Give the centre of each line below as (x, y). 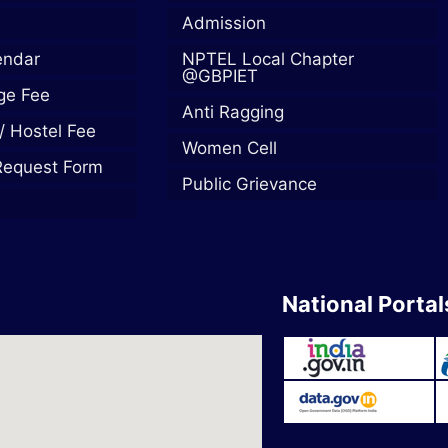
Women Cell (229, 148)
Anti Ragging (233, 112)
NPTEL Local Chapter (268, 59)
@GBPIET (220, 76)
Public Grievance (249, 184)
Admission (224, 23)
